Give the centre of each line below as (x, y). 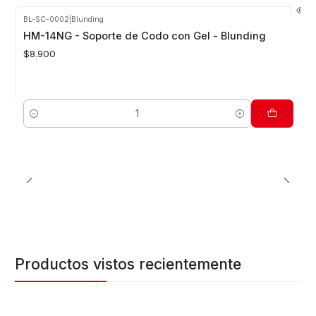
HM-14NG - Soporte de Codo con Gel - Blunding (144, 36)
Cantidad (42, 121)
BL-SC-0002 (46, 19)
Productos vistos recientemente (128, 264)
